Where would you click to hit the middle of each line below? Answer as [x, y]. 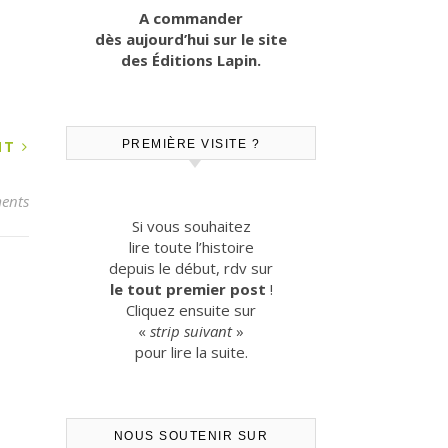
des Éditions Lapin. [191, 60]
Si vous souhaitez [191, 226]
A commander [191, 18]
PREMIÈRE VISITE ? [191, 144]
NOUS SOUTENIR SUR [191, 436]
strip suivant [191, 331]
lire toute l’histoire [191, 247]
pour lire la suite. [191, 352]
